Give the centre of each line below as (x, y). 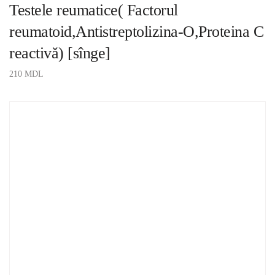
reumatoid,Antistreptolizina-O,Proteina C (136, 32)
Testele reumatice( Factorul (94, 10)
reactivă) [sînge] (60, 53)
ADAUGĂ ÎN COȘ (43, 91)
